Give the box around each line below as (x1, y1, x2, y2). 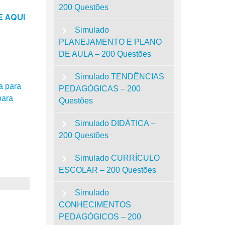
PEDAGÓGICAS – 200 (58, 84, 141, 93)
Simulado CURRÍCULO (75, 153, 160, 162)
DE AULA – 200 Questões (58, 49, 151, 58)
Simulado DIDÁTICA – (75, 119, 156, 128)
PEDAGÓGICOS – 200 (58, 212, 141, 221)
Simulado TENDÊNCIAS (75, 72, 165, 81)
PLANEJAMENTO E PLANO (58, 37, 162, 46)
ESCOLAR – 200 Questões (58, 165, 156, 174)
